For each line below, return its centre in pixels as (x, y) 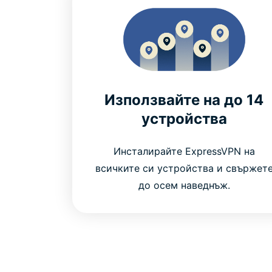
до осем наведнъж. (184, 185)
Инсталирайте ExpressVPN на (184, 151)
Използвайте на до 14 (184, 100)
